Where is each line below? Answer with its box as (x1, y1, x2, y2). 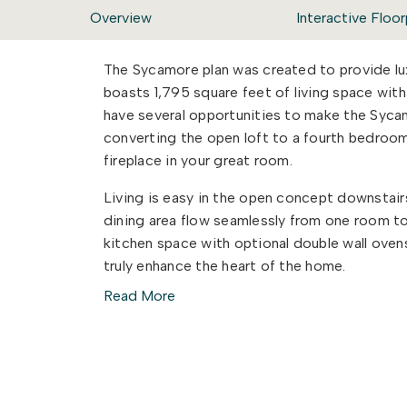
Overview (90, 9, 153, 26)
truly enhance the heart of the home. (104, 257, 350, 274)
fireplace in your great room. (104, 152, 293, 169)
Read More (104, 287, 175, 304)
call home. (104, 317, 174, 334)
